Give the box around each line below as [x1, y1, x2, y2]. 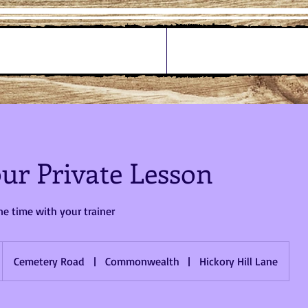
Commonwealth [104, 254, 179, 268]
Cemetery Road [14, 254, 85, 268]
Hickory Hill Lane [199, 254, 278, 268]
